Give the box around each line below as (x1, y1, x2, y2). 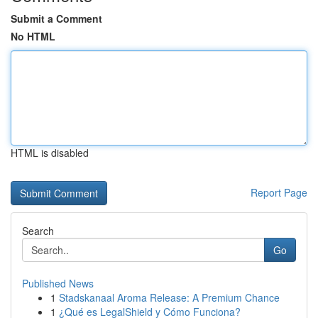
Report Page (251, 185, 307, 199)
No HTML (11, 29, 55, 43)
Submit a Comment (11, 11, 102, 26)
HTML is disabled (11, 146, 89, 160)
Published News (22, 276, 94, 290)
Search (22, 224, 54, 238)
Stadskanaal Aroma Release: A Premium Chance (59, 290, 280, 305)
